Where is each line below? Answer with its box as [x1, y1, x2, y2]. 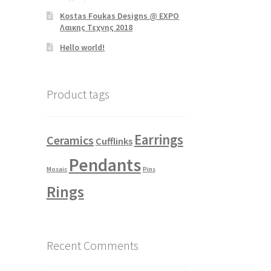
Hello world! [60, 42, 105, 53]
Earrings [134, 131, 183, 148]
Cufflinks [95, 134, 132, 147]
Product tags [46, 87, 109, 102]
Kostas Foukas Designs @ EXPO [60, 10, 180, 22]
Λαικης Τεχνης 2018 [60, 22, 133, 33]
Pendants [68, 153, 141, 176]
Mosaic [46, 165, 67, 173]
